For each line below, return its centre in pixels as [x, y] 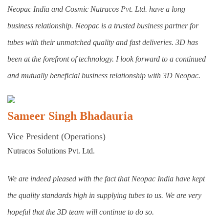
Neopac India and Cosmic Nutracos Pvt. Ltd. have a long [96, 9]
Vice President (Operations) [56, 137]
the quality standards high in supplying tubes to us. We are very [104, 196]
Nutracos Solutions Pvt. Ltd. [51, 151]
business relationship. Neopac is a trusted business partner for [103, 26]
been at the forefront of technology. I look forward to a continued [107, 59]
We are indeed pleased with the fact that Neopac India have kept [106, 179]
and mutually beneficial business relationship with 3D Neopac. [104, 76]
